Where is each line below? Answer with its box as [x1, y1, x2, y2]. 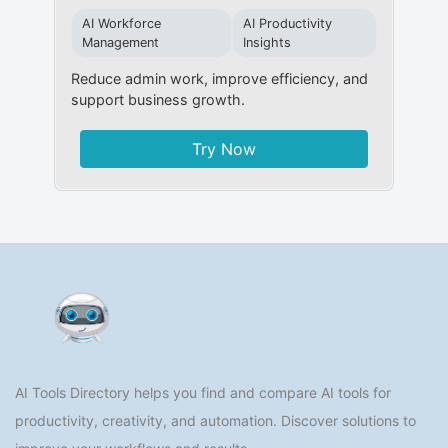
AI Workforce [81, 16, 161, 32]
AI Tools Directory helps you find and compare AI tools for [15, 383, 391, 401]
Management [81, 35, 159, 51]
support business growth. [70, 91, 245, 109]
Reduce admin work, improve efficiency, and [70, 70, 368, 88]
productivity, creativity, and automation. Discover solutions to [15, 411, 416, 429]
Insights [243, 35, 292, 51]
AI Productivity [243, 16, 333, 32]
